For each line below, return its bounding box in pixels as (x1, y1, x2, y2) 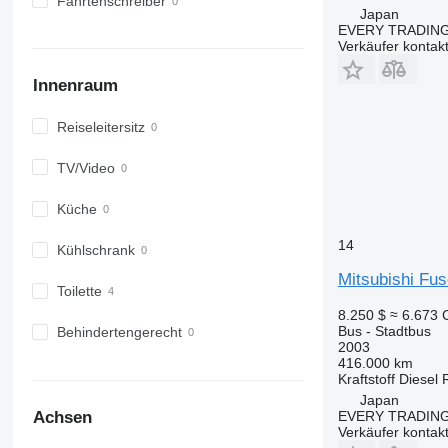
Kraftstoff (337, 370, 395, 387)
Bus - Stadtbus (337, 322, 431, 339)
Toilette (56, 283, 102, 300)
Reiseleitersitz (56, 118, 145, 135)
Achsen (32, 407, 92, 427)
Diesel (398, 370, 438, 387)
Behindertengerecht (56, 324, 182, 341)
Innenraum (32, 76, 118, 96)
